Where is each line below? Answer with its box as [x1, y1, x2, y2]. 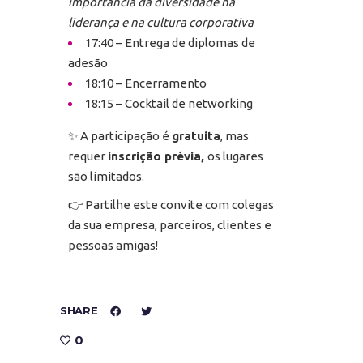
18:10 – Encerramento [85, 75, 207, 90]
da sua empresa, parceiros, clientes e [68, 217, 271, 232]
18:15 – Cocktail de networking [85, 96, 253, 110]
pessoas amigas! [68, 237, 158, 252]
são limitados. [68, 169, 144, 183]
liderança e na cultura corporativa [68, 15, 254, 29]
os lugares [207, 148, 263, 163]
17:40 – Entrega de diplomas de [85, 35, 255, 49]
